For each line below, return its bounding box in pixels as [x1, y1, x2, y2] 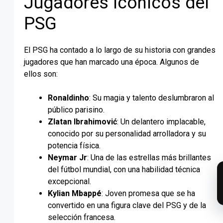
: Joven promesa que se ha [102, 188, 195, 198]
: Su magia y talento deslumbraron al [89, 93, 214, 103]
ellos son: [24, 69, 58, 79]
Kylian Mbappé [48, 188, 102, 198]
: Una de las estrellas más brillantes [87, 152, 211, 162]
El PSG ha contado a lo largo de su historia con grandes [24, 45, 216, 55]
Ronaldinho [48, 93, 89, 103]
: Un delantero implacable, [117, 116, 206, 126]
